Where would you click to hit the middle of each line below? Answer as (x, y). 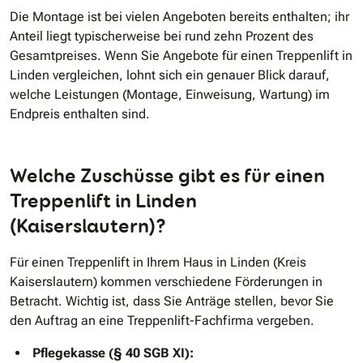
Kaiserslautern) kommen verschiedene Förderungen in (166, 282)
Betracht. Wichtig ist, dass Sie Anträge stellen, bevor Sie (172, 301)
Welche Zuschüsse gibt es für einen (167, 176)
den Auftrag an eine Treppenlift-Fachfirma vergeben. (162, 321)
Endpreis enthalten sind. (80, 114)
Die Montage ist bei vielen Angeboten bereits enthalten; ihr (179, 17)
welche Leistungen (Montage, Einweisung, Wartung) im (170, 95)
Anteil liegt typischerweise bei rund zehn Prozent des (162, 36)
